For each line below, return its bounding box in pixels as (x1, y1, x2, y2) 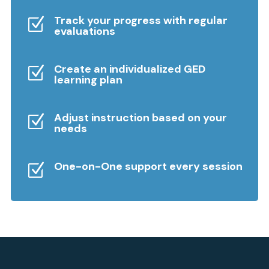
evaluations (54, 24, 115, 38)
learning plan (54, 73, 122, 87)
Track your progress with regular (54, 13, 228, 28)
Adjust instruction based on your (54, 110, 227, 125)
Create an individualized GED (54, 62, 205, 76)
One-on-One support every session (54, 159, 243, 174)
